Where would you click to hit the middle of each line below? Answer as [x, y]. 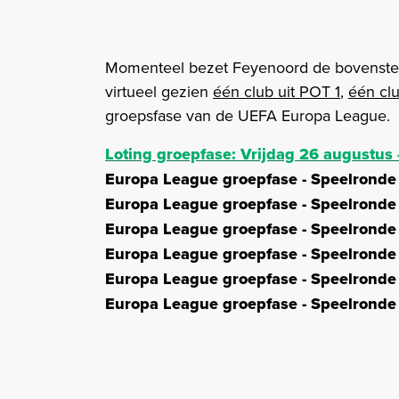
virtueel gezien [159, 92]
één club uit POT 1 [277, 92]
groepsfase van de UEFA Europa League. [248, 116]
